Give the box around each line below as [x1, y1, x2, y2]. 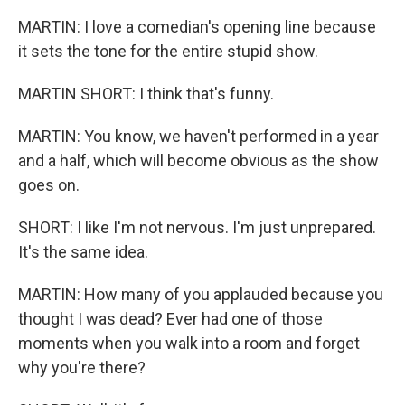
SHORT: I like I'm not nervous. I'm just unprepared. [18, 218, 376, 237]
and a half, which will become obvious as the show [18, 151, 379, 170]
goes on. [18, 175, 80, 194]
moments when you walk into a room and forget [18, 334, 360, 353]
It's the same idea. [18, 242, 148, 261]
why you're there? [18, 358, 146, 377]
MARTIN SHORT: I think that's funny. [18, 84, 274, 103]
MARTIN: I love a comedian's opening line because [18, 17, 376, 36]
